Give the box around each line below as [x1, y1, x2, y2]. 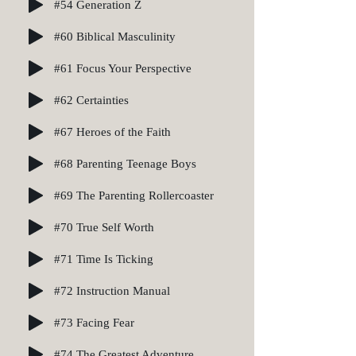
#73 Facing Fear [54, 315, 134, 329]
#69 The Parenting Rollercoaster [54, 188, 214, 202]
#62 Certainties [54, 93, 129, 106]
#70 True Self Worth [54, 220, 154, 234]
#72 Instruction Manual [54, 284, 170, 297]
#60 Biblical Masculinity [54, 29, 176, 43]
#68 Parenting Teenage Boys [54, 157, 196, 170]
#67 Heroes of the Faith [54, 125, 171, 138]
